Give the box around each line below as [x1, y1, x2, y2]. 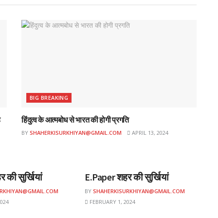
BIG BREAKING [30, 94, 69, 102]
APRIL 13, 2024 [130, 129, 168, 137]
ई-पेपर [92, 149, 106, 157]
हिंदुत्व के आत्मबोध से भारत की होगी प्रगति [21, 115, 129, 125]
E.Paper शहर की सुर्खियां [84, 171, 169, 183]
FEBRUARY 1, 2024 [88, 198, 135, 206]
